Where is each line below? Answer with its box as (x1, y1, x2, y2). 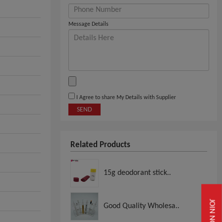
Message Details (68, 21, 109, 27)
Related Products (70, 140, 130, 149)
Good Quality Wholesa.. (104, 202, 179, 210)
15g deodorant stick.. (104, 168, 171, 177)
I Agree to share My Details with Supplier (75, 94, 176, 101)
